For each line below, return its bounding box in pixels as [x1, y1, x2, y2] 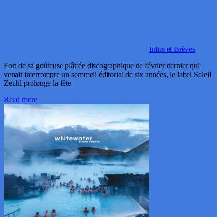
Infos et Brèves [149, 45, 195, 54]
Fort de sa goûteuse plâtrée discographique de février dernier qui [4, 62, 200, 70]
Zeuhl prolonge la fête [4, 79, 71, 88]
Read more [4, 95, 37, 104]
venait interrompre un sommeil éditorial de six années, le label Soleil [4, 70, 211, 79]
